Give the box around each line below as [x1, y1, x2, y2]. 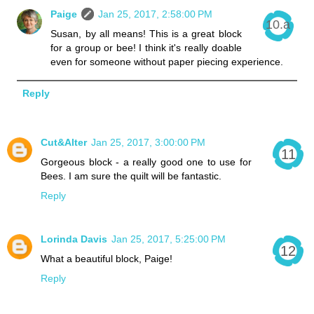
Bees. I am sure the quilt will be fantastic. [41, 170, 221, 182]
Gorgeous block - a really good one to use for [41, 156, 252, 168]
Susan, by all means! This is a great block [50, 28, 242, 40]
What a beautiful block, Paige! [41, 253, 172, 265]
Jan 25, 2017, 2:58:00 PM [98, 8, 213, 20]
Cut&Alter [41, 137, 87, 149]
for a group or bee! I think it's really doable [50, 42, 242, 54]
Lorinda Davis [41, 233, 107, 245]
